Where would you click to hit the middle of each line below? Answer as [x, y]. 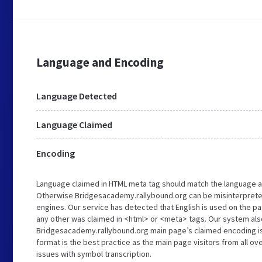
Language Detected [77, 96]
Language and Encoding [100, 62]
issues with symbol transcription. [94, 254]
